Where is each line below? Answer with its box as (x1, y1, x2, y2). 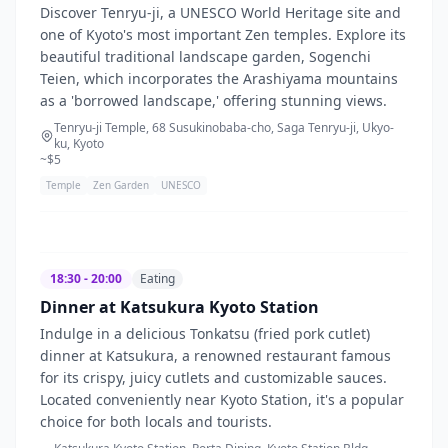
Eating (140, 269, 175, 287)
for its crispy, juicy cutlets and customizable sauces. (40, 367, 387, 387)
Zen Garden (93, 177, 149, 192)
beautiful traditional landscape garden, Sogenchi (40, 46, 371, 66)
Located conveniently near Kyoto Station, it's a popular (40, 389, 404, 409)
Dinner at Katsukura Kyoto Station (40, 295, 319, 318)
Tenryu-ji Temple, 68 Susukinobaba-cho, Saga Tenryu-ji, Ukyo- (54, 118, 394, 136)
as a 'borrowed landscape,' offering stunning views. (40, 90, 387, 110)
